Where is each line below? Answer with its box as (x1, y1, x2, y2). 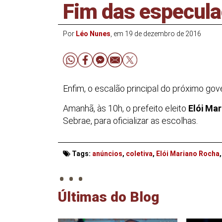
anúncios (92, 149, 122, 158)
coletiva (126, 149, 153, 158)
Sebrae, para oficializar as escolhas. (63, 115, 198, 126)
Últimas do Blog (58, 188, 159, 205)
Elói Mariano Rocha (156, 149, 220, 158)
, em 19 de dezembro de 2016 (111, 30, 201, 38)
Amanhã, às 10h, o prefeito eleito (63, 103, 188, 114)
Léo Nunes (76, 30, 111, 38)
